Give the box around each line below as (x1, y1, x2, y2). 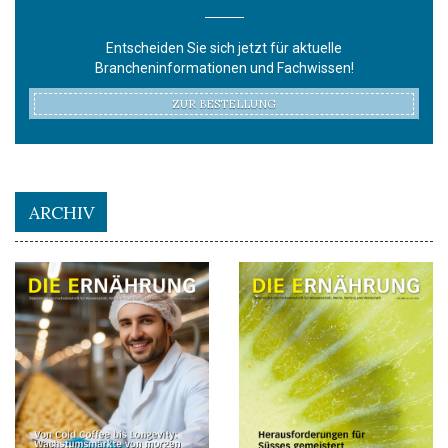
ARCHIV (28, 200, 94, 224)
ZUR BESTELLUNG (172, 97, 276, 112)
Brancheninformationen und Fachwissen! (94, 60, 354, 77)
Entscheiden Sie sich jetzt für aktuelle (106, 40, 342, 57)
